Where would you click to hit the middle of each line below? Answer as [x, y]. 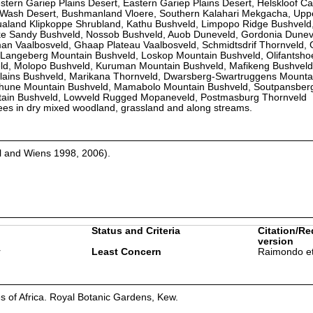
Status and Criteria [136, 231]
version [275, 241]
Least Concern [126, 252]
